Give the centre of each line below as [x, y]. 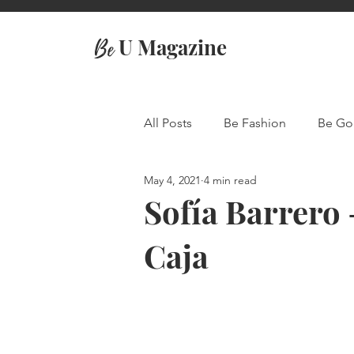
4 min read [230, 180]
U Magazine [170, 47]
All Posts [168, 123]
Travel [192, 186]
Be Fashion [255, 123]
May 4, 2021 [172, 180]
